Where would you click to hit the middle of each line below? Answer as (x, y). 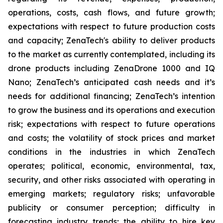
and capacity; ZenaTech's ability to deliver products (111, 40)
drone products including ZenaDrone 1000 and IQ (111, 68)
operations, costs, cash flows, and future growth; (111, 12)
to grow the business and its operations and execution (111, 110)
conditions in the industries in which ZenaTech (111, 152)
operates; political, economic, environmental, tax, (111, 166)
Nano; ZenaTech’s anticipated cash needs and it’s (111, 82)
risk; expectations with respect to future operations (111, 124)
